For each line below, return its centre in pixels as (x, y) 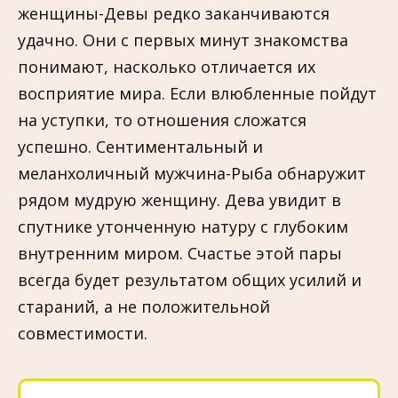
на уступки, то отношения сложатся (162, 119)
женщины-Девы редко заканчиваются (174, 13)
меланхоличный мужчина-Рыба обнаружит (192, 173)
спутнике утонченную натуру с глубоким (183, 226)
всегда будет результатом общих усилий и (190, 279)
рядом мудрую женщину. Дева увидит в (179, 199)
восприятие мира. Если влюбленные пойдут (197, 93)
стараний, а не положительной (144, 306)
